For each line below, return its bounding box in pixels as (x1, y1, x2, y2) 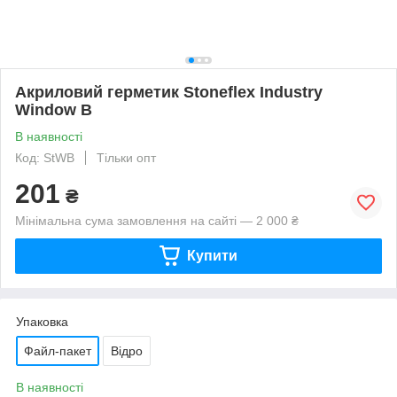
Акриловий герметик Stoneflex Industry (15, 82, 323, 101)
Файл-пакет (24, 343, 91, 358)
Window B (15, 100, 92, 119)
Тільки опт (97, 150, 156, 165)
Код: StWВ (15, 150, 74, 165)
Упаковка (16, 314, 68, 329)
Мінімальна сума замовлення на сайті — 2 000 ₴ (15, 213, 299, 228)
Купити (186, 247, 237, 263)
